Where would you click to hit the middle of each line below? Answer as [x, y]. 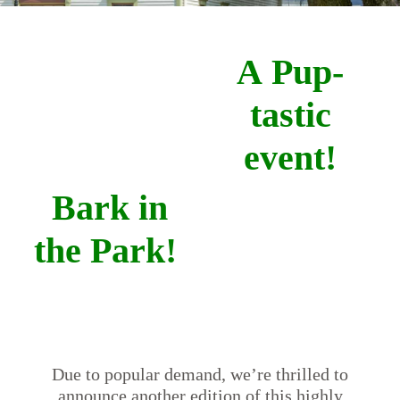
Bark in [110, 207]
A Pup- [290, 71]
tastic [290, 114]
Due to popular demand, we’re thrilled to [200, 374]
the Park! [110, 250]
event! [290, 157]
